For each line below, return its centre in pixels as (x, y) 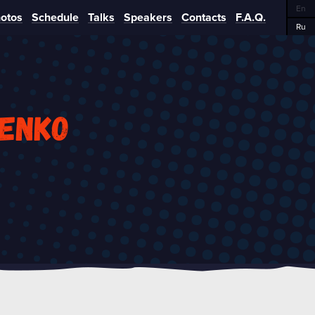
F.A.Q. (251, 18)
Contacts (204, 18)
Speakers (148, 18)
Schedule (55, 18)
